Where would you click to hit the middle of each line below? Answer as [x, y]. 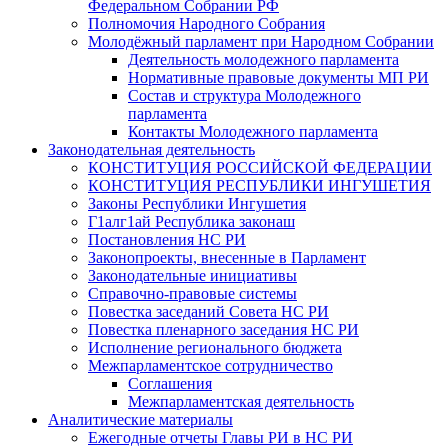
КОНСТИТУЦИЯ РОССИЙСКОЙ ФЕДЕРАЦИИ [260, 167]
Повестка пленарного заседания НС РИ [223, 329]
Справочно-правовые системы [192, 293]
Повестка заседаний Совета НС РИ [208, 311]
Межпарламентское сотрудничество [210, 365]
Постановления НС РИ [167, 239]
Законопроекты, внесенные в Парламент [227, 257]
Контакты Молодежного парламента [253, 131]
